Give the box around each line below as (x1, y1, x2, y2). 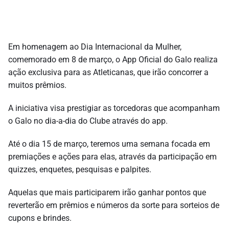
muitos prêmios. (8, 80, 66, 90)
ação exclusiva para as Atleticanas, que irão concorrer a (8, 67, 209, 77)
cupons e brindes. (8, 213, 72, 223)
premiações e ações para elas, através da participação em (8, 151, 217, 162)
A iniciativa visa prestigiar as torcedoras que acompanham (8, 103, 220, 113)
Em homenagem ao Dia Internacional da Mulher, (8, 41, 181, 52)
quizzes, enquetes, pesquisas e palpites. (8, 164, 151, 174)
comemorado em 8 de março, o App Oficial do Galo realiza (8, 54, 218, 64)
